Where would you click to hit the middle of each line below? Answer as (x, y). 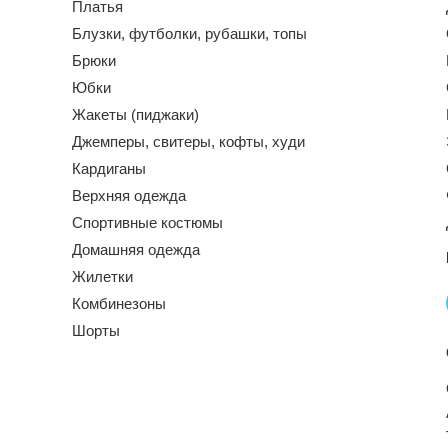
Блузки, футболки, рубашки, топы (189, 33)
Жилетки (102, 276)
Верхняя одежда (129, 195)
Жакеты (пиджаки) (135, 114)
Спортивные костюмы (147, 222)
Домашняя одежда (136, 249)
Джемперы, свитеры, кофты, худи (188, 141)
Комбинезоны (119, 303)
